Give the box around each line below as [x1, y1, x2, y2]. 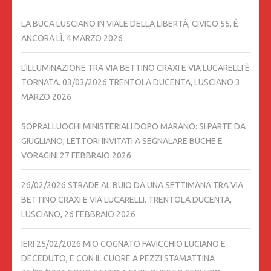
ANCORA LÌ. [21, 33, 64, 43]
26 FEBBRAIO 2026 [64, 209, 135, 219]
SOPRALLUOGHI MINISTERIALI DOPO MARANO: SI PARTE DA [21, 121, 246, 131]
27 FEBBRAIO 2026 [60, 150, 131, 160]
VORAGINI [21, 150, 58, 160]
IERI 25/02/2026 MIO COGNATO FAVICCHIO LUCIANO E [21, 238, 226, 249]
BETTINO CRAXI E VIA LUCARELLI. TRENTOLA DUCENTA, [21, 194, 232, 204]
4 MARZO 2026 [66, 33, 123, 43]
